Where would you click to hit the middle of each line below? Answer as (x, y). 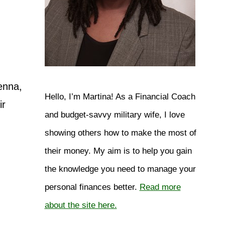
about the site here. (81, 205)
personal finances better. (92, 187)
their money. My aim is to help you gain (118, 151)
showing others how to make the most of (120, 133)
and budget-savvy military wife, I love (115, 115)
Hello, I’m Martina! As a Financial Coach (120, 97)
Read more (160, 187)
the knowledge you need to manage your (120, 169)
